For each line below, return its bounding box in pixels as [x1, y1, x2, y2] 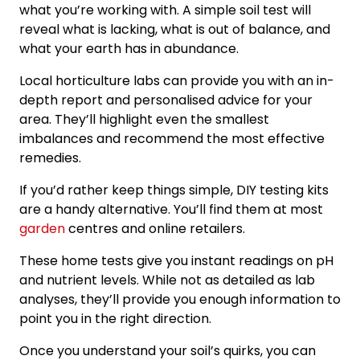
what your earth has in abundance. [19, 39, 239, 58]
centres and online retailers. [65, 219, 245, 238]
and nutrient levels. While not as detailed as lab [19, 270, 315, 289]
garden [19, 219, 65, 238]
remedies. [19, 148, 81, 167]
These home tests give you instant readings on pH [19, 251, 333, 270]
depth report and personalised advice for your [19, 90, 313, 109]
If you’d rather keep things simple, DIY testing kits [19, 180, 329, 199]
